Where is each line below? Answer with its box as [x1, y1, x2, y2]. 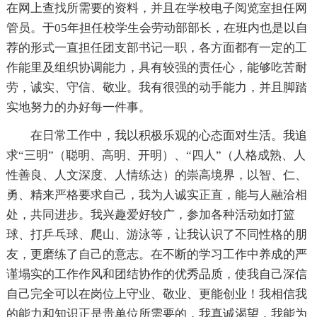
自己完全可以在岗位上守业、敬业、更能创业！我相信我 [6, 287, 307, 301]
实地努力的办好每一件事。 [6, 100, 151, 114]
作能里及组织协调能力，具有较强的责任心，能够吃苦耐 [6, 60, 307, 74]
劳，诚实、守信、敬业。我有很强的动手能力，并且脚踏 [6, 80, 307, 94]
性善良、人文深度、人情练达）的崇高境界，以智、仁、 [6, 168, 307, 182]
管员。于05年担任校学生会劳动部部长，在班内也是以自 [6, 21, 308, 35]
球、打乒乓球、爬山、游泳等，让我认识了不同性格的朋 [6, 227, 307, 241]
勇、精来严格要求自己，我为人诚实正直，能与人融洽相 [6, 188, 307, 202]
